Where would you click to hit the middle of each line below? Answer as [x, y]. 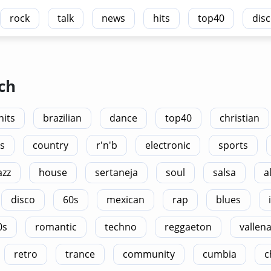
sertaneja [116, 172]
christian [240, 118]
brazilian [62, 118]
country [51, 145]
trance [80, 254]
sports [233, 145]
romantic [56, 227]
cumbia [220, 254]
